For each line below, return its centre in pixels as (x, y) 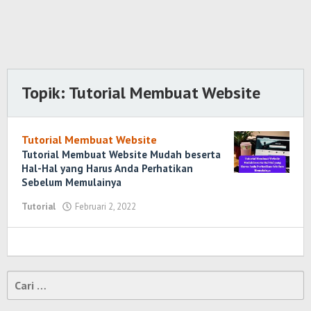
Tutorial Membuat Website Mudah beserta (121, 154)
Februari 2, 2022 (106, 207)
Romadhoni (166, 233)
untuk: (23, 296)
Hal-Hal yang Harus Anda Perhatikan (107, 168)
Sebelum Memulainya (72, 182)
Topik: (45, 93)
